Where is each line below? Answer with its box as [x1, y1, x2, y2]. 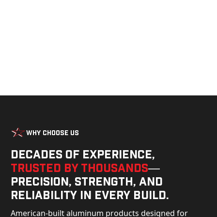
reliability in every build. [11, 187, 170, 201]
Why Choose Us [26, 128, 79, 137]
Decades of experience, [11, 147, 155, 161]
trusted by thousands [11, 160, 149, 174]
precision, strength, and [11, 174, 163, 188]
